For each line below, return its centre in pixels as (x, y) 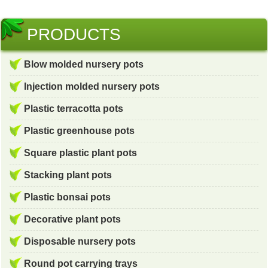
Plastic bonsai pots (68, 197)
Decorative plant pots (73, 219)
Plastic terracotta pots (74, 108)
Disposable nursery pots (80, 241)
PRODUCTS (74, 34)
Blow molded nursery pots (84, 64)
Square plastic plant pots (81, 153)
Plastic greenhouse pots (80, 130)
